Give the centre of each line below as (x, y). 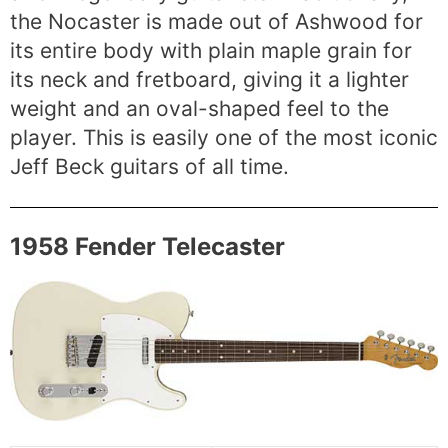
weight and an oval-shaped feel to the (199, 109)
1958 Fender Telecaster (147, 246)
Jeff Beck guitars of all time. (149, 167)
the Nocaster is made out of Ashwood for (216, 22)
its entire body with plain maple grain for (211, 51)
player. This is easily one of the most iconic (224, 138)
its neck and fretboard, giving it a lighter (209, 80)
